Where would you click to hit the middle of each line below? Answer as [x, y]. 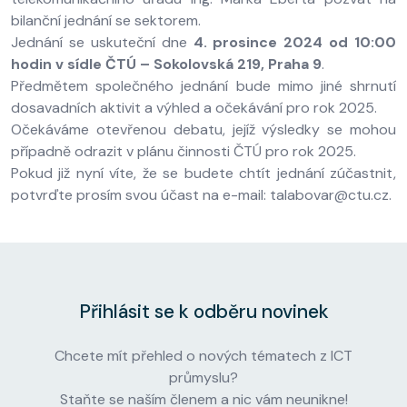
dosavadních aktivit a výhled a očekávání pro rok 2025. [194, 108]
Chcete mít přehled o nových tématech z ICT [203, 356]
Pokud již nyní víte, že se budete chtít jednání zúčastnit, [203, 173]
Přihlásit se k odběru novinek [203, 312]
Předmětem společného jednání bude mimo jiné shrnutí [203, 86]
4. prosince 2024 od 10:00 [291, 42]
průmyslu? [203, 377]
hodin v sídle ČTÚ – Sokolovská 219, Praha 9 [166, 64]
